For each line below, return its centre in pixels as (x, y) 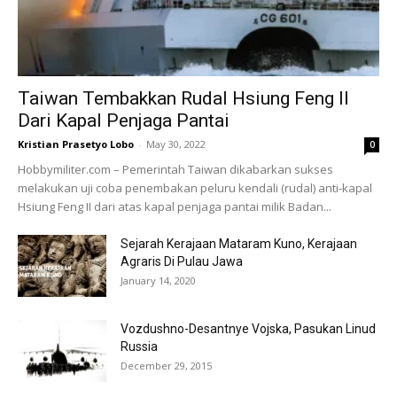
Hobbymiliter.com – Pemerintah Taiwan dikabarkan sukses (175, 169)
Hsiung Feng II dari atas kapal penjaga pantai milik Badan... (175, 206)
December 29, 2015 (166, 365)
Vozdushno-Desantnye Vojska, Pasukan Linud (248, 328)
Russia (139, 346)
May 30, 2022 (176, 144)
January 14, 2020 (158, 280)
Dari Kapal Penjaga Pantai (124, 120)
